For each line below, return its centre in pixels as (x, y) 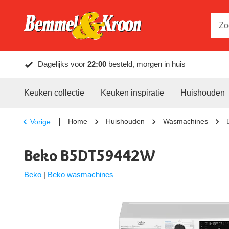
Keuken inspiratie (132, 93)
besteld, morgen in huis (146, 64)
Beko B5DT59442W (90, 156)
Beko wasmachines (81, 175)
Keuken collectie (54, 93)
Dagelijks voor (63, 64)
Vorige (40, 121)
